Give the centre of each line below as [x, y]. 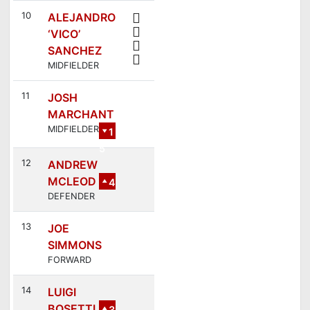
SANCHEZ [74, 50]
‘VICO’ [64, 34]
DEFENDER [71, 196]
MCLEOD [72, 181]
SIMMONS [74, 245]
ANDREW [72, 164]
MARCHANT [81, 114]
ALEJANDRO [81, 17]
